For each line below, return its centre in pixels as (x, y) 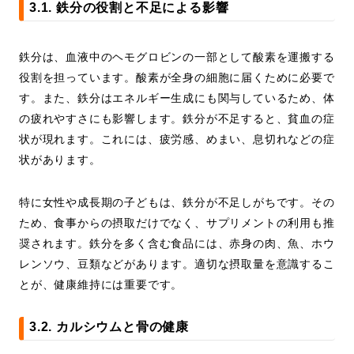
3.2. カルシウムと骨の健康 (109, 327)
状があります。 (60, 160)
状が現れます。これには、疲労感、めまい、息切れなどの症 (177, 139)
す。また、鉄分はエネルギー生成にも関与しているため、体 (177, 98)
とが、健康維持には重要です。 (101, 285)
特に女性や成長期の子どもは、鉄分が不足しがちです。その (177, 203)
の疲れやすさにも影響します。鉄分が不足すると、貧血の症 (177, 119)
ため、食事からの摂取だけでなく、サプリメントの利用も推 (177, 223)
